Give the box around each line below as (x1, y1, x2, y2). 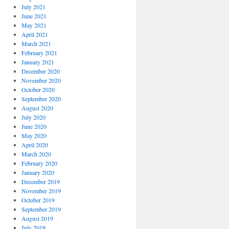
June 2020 (21, 122, 47, 130)
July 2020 (21, 113, 45, 121)
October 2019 (21, 196, 55, 204)
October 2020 (21, 85, 55, 94)
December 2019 (21, 177, 60, 186)
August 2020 (21, 104, 53, 112)
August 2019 (21, 214, 53, 222)
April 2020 (21, 141, 48, 149)
